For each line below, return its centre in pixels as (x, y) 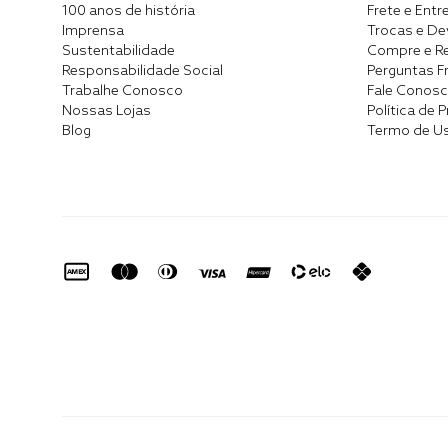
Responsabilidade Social (142, 71)
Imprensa (93, 31)
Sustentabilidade (118, 51)
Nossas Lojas (106, 111)
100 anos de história (128, 11)
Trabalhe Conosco (122, 91)
